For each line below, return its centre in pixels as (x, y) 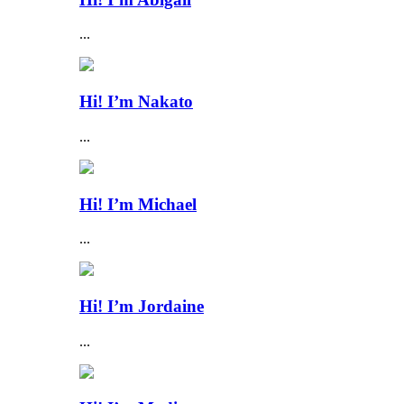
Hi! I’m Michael (138, 204)
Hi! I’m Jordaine (142, 306)
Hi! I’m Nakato (136, 102)
